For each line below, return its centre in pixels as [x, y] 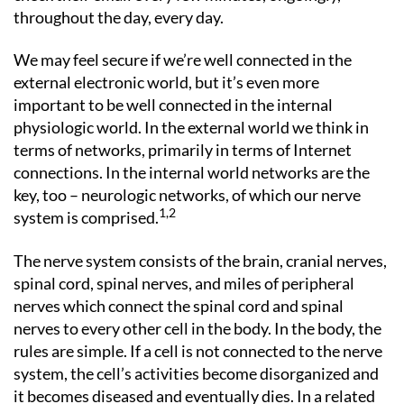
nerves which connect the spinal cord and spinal [179, 305]
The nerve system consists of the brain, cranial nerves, [200, 260]
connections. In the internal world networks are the [192, 172]
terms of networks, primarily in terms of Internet [183, 150]
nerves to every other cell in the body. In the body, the [197, 328]
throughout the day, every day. [119, 17]
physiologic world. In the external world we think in [191, 127]
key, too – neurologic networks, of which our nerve [187, 195]
